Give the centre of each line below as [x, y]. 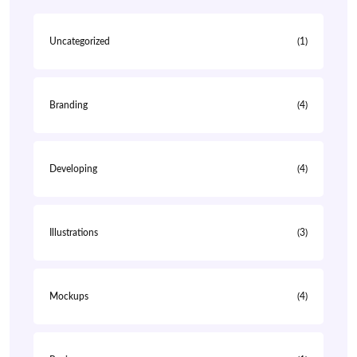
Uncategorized [80, 41]
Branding [69, 105]
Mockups [69, 296]
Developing [73, 169]
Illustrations [74, 233]
